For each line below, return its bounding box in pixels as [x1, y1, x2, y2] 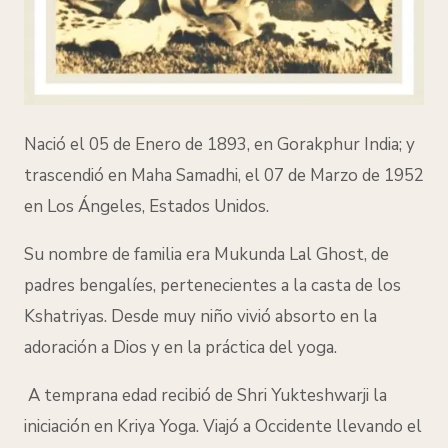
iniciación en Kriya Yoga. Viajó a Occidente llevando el [24, 415, 422, 439]
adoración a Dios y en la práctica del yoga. [24, 336, 337, 360]
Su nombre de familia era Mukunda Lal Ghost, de [24, 243, 389, 267]
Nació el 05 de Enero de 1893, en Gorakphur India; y [24, 133, 415, 157]
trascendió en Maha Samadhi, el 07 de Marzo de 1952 [24, 164, 424, 188]
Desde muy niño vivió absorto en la [111, 305, 377, 329]
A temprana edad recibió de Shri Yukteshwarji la [24, 384, 387, 408]
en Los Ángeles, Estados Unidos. [24, 195, 273, 219]
